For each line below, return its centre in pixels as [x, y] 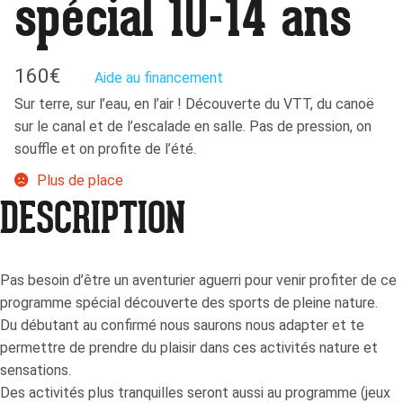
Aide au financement [159, 78]
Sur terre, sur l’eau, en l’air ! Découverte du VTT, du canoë [194, 104]
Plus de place [80, 180]
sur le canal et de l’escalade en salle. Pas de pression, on [193, 127]
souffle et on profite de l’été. [105, 149]
